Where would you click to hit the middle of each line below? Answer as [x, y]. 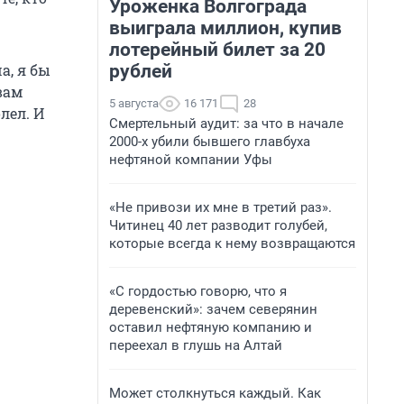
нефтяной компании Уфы [191, 160]
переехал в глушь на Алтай [196, 345]
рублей [141, 71]
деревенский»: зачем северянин [213, 309]
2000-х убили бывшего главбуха [210, 142]
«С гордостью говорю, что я [198, 291]
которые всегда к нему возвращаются [232, 243]
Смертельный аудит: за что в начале [226, 124]
